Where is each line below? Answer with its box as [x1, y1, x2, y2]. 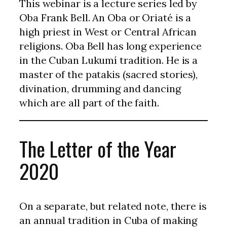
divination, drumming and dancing [19, 82, 181, 95]
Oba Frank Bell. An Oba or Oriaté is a [19, 11, 192, 24]
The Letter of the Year [19, 133, 176, 164]
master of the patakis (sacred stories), [19, 67, 198, 81]
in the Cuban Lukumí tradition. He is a [19, 53, 198, 66]
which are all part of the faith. [19, 96, 159, 109]
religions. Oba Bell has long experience [19, 39, 202, 52]
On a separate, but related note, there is [19, 199, 207, 212]
